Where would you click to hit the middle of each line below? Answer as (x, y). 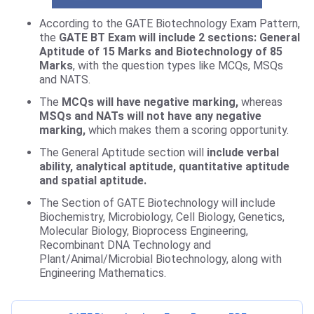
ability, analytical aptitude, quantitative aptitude (164, 167)
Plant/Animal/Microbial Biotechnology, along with (161, 259)
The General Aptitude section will (122, 153)
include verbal (241, 153)
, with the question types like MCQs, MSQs (178, 66)
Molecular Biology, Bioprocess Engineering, (144, 231)
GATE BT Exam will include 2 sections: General (179, 38)
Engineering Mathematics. (103, 273)
